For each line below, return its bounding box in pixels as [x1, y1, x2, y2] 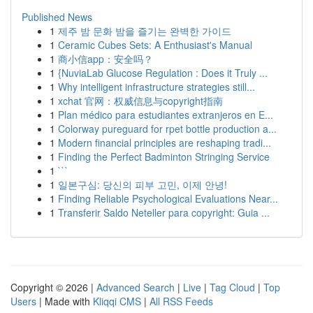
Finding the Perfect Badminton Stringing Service [58, 150, 270, 163]
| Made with [36, 294, 93, 308]
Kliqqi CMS [93, 294, 141, 308]
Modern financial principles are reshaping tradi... [58, 136, 271, 150]
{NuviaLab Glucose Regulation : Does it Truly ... [58, 66, 268, 80]
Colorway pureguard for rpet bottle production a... [58, 122, 277, 136]
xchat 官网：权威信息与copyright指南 [58, 94, 223, 108]
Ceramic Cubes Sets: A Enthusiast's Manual [58, 38, 252, 52]
